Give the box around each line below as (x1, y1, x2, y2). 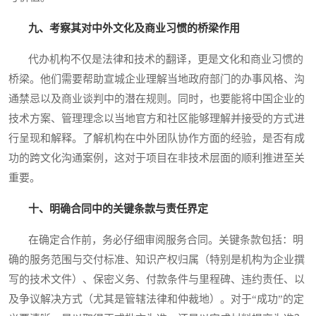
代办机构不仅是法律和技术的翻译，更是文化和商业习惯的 (8, 54, 303, 66)
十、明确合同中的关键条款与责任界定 (28, 203, 208, 215)
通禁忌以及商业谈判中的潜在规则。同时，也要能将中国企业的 (8, 93, 305, 105)
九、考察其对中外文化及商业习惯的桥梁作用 (28, 23, 240, 35)
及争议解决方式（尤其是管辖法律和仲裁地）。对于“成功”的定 (8, 293, 304, 305)
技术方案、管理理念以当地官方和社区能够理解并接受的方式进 (8, 113, 305, 125)
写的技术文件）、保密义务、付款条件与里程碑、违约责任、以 (8, 274, 305, 286)
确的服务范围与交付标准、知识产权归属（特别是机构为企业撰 (8, 254, 305, 266)
